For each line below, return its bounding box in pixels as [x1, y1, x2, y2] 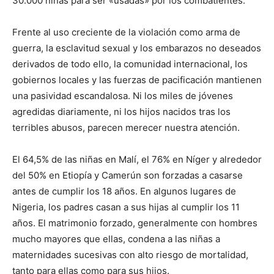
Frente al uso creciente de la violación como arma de [12, 26, 240, 39]
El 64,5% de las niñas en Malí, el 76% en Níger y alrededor [12, 154, 262, 166]
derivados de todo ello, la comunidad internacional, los [12, 58, 248, 70]
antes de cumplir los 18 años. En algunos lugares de [12, 185, 236, 198]
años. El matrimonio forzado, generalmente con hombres [12, 217, 257, 229]
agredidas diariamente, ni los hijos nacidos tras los [12, 106, 231, 118]
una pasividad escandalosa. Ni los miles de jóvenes [12, 90, 233, 102]
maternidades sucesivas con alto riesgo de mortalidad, [12, 249, 248, 261]
